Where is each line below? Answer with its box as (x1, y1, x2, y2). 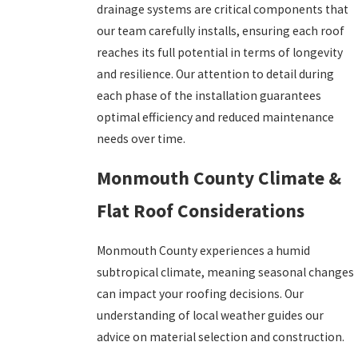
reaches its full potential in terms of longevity (96, 44, 343, 60)
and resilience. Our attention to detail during (96, 66, 334, 82)
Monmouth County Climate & (96, 166, 341, 190)
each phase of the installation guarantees (96, 87, 321, 103)
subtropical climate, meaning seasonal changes (96, 264, 354, 280)
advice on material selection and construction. (96, 328, 347, 344)
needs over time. (96, 130, 185, 146)
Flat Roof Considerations (96, 199, 304, 223)
